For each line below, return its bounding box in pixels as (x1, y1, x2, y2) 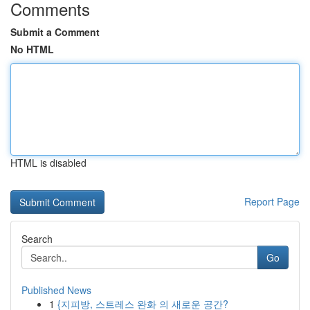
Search (21, 232, 53, 246)
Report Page (244, 194, 300, 208)
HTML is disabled (10, 156, 86, 170)
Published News (21, 283, 91, 297)
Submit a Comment (10, 25, 100, 39)
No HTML (10, 42, 54, 56)
